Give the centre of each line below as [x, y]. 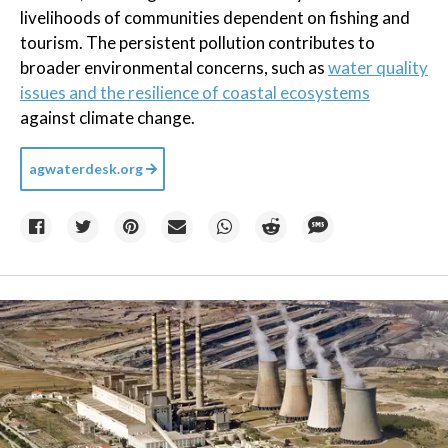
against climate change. [107, 117]
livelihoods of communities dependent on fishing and [215, 17]
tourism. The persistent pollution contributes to [197, 42]
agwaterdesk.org [86, 168]
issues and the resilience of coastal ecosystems [195, 92]
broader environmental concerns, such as [174, 67]
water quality [378, 67]
